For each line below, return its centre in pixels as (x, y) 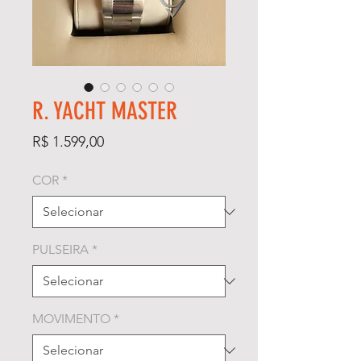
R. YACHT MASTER (105, 111)
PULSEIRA (60, 249)
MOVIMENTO (71, 318)
